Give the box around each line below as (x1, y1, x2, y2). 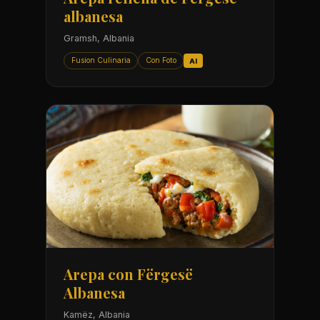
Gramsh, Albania (64, 33, 134, 44)
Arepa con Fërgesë (64, 264, 193, 284)
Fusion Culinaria (71, 56, 131, 66)
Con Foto (145, 56, 176, 66)
